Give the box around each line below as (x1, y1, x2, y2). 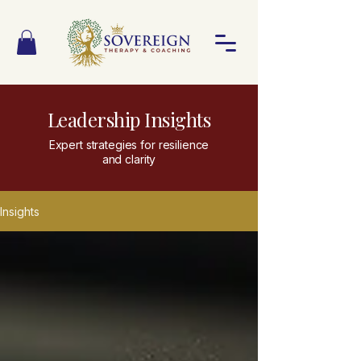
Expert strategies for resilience (48, 138, 210, 152)
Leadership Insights (47, 106, 211, 133)
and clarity (102, 152, 156, 167)
